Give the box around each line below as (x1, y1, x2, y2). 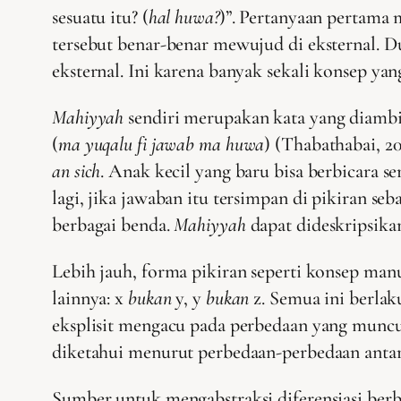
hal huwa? (148, 5, 219, 30)
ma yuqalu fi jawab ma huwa (57, 132, 265, 157)
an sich (52, 159, 101, 183)
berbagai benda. (52, 213, 175, 237)
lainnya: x (52, 286, 128, 311)
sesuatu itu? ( (52, 5, 149, 30)
